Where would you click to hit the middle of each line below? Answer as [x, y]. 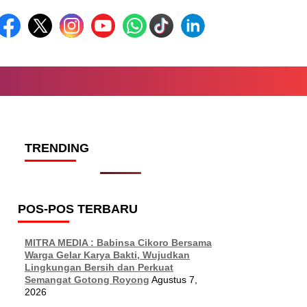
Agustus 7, [174, 280]
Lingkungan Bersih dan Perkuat [99, 267]
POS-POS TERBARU [78, 209]
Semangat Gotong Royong [87, 280]
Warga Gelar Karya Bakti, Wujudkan [107, 255]
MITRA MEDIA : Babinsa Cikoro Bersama [118, 243]
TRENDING [57, 148]
